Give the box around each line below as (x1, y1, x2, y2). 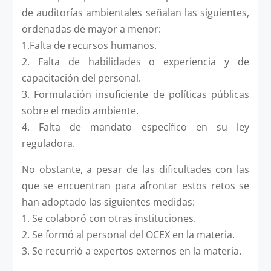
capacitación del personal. (21, 71, 141, 85)
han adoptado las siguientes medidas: (21, 195, 195, 209)
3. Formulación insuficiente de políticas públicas (21, 87, 250, 101)
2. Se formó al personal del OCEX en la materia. (21, 227, 235, 241)
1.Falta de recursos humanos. (21, 38, 157, 52)
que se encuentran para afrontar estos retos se (21, 178, 250, 192)
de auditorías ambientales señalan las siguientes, (21, 5, 250, 19)
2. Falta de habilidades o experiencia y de (21, 54, 250, 68)
